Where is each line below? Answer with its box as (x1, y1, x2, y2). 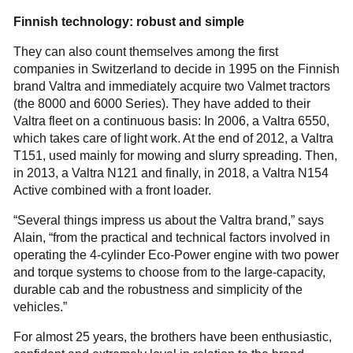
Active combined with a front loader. (13, 183, 211, 197)
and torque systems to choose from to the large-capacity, (13, 265, 325, 279)
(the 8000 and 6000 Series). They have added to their (13, 96, 310, 110)
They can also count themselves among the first (13, 44, 278, 58)
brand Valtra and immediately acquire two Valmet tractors (13, 79, 330, 93)
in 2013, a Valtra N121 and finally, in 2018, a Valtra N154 (13, 165, 329, 180)
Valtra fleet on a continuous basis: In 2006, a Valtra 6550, (13, 113, 329, 128)
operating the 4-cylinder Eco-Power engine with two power (13, 247, 339, 262)
